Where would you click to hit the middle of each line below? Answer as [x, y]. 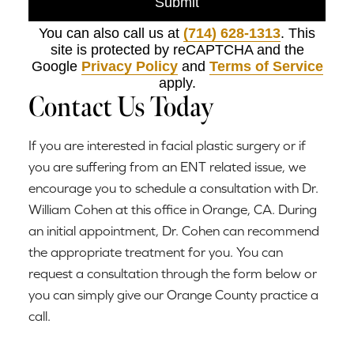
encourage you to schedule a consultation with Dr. [173, 188]
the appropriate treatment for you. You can [156, 252]
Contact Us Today [121, 107]
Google [56, 67]
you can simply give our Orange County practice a [173, 295]
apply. [177, 83]
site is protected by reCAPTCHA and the [177, 50]
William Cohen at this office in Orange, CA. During [173, 210]
